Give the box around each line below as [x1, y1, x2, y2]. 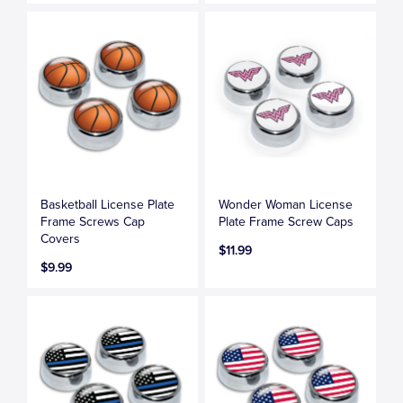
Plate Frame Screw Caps [219, 214, 354, 230]
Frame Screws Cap [40, 214, 146, 230]
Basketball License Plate [40, 197, 175, 213]
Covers [40, 231, 81, 247]
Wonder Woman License [219, 197, 354, 213]
